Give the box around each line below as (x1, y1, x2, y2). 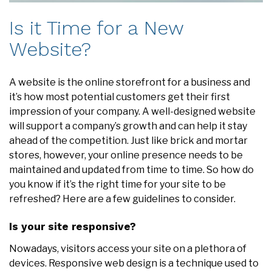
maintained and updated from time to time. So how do (9, 163, 254, 175)
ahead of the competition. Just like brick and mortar (9, 134, 248, 146)
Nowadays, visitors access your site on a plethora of (9, 242, 246, 254)
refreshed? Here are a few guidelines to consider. (9, 192, 236, 205)
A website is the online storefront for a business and (9, 76, 250, 88)
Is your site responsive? (9, 220, 136, 233)
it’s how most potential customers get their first (9, 90, 230, 103)
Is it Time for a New (9, 16, 183, 39)
